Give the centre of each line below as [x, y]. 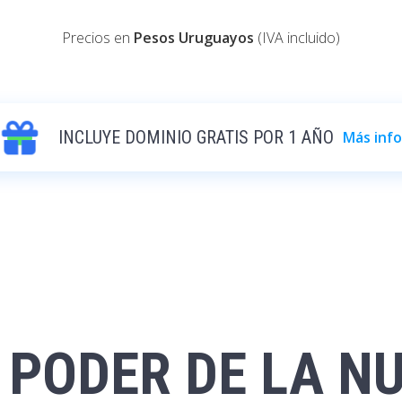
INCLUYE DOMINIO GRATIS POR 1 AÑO [196, 137]
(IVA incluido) [297, 38]
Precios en [98, 38]
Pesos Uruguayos [194, 38]
